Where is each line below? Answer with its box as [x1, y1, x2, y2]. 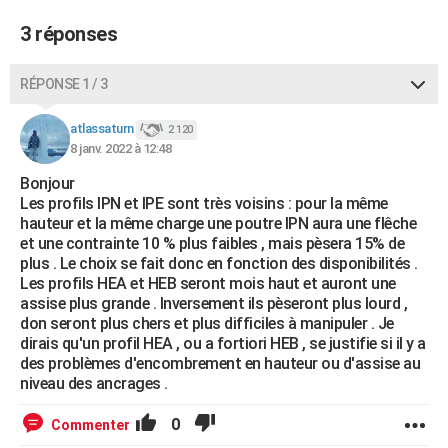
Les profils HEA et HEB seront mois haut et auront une [20, 274, 396, 293]
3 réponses [20, 22, 117, 46]
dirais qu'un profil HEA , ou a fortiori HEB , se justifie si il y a [20, 334, 426, 353]
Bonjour [20, 174, 75, 193]
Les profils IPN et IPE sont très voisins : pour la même [20, 194, 388, 213]
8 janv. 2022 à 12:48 [70, 141, 171, 156]
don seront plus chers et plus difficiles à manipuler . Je [20, 314, 394, 333]
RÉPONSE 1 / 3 [20, 76, 108, 92]
